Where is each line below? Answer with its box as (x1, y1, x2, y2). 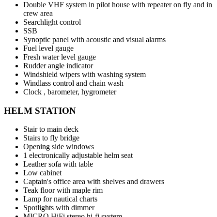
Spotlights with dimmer (23, 203, 94, 212)
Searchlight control (23, 17, 81, 26)
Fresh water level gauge (23, 52, 96, 61)
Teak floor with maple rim (23, 186, 103, 195)
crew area (23, 9, 53, 17)
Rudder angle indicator (23, 61, 93, 70)
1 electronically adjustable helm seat (23, 151, 133, 160)
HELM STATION (4, 105, 76, 116)
